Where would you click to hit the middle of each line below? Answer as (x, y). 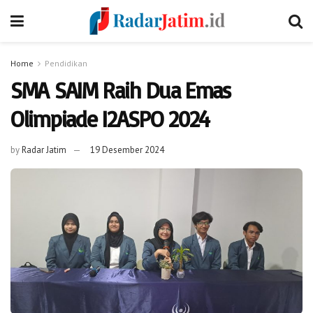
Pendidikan (66, 63)
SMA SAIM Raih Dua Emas (121, 90)
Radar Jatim (44, 150)
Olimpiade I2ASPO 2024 (110, 119)
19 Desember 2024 (127, 150)
